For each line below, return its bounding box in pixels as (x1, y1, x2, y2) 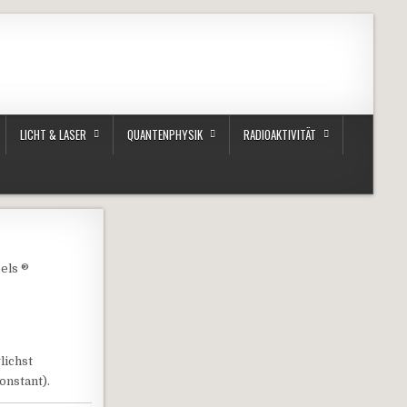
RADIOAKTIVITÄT (243, 125, 316, 144)
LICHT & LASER (20, 125, 86, 144)
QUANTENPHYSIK (127, 125, 203, 144)
